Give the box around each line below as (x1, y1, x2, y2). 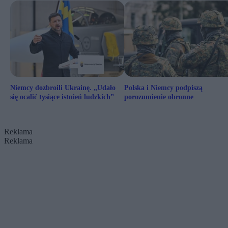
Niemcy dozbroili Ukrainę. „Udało (10, 84, 116, 92)
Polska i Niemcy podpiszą (124, 84, 203, 92)
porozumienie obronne (124, 93, 193, 101)
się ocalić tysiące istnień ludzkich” (10, 93, 114, 101)
